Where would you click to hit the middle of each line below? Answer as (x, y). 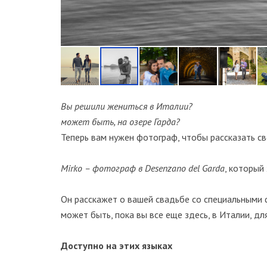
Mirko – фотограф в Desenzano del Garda (143, 168)
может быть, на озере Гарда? (120, 122)
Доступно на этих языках (117, 246)
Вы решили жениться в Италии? (127, 106)
